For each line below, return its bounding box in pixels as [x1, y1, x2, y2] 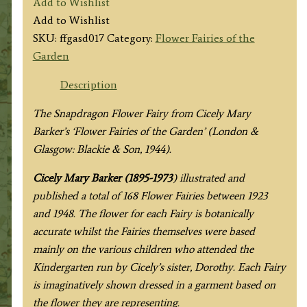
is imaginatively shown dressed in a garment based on [32, 278, 275, 291]
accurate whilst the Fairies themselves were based [32, 224, 255, 238]
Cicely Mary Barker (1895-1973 [32, 171, 173, 184]
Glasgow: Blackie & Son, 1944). [32, 142, 171, 156]
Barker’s [32, 124, 72, 138]
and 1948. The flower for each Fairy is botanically [32, 206, 254, 220]
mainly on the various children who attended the [32, 242, 254, 256]
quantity [32, 21, 73, 34]
